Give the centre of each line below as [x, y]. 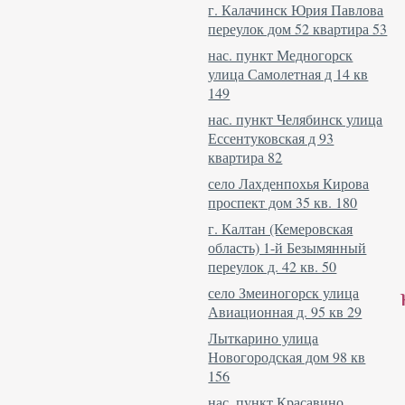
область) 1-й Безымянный [287, 247]
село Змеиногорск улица [284, 292]
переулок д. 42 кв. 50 [273, 266]
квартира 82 [245, 156]
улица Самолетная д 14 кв [288, 73]
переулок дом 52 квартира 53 [298, 28]
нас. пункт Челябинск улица [296, 118]
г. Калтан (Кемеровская [281, 228]
